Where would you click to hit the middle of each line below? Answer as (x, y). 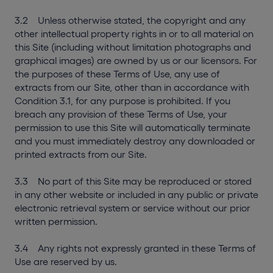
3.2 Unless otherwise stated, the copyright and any (130, 20)
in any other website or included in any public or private (136, 194)
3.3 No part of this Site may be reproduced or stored (133, 181)
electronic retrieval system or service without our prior (133, 208)
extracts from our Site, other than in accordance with (132, 87)
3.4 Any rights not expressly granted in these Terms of (135, 248)
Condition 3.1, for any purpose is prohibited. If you (122, 101)
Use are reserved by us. (66, 261)
